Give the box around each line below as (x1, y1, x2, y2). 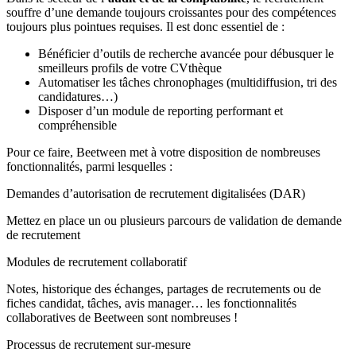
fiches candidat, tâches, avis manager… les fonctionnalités (6, 296, 296, 310)
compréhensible (38, 118, 117, 132)
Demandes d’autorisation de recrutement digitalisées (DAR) (6, 186, 305, 200)
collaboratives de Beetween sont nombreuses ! (6, 310, 238, 324)
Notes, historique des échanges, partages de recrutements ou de (6, 281, 321, 296)
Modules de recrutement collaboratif (6, 254, 187, 269)
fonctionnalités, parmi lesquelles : (6, 159, 172, 173)
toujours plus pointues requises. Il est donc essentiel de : (6, 19, 284, 33)
